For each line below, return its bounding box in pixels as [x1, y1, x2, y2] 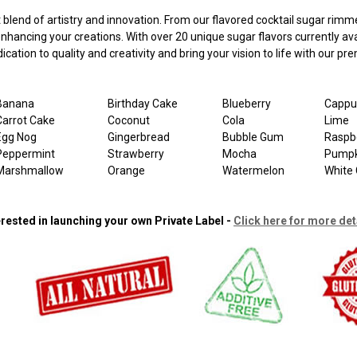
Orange [107, 163, 145, 177]
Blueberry [222, 96, 271, 110]
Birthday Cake [107, 96, 178, 110]
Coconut [107, 113, 150, 127]
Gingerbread [107, 130, 170, 143]
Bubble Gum [222, 130, 284, 143]
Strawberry [107, 147, 164, 160]
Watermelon [222, 163, 284, 177]
